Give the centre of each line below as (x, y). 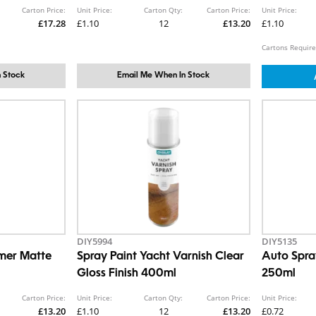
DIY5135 (280, 241)
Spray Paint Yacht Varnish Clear (160, 257)
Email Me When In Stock (164, 75)
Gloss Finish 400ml (126, 274)
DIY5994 (94, 241)
